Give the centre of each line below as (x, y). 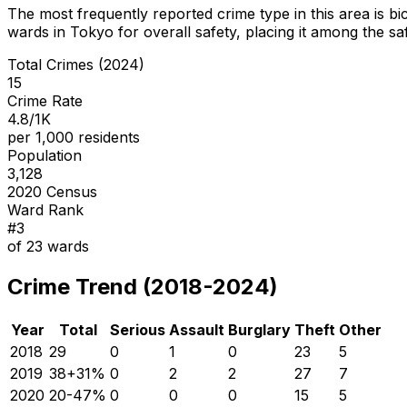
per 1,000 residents (74, 137)
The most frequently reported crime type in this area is (198, 13)
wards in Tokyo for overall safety (122, 31)
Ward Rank (45, 209)
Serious (138, 329)
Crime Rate (45, 100)
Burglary (259, 329)
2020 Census (52, 191)
